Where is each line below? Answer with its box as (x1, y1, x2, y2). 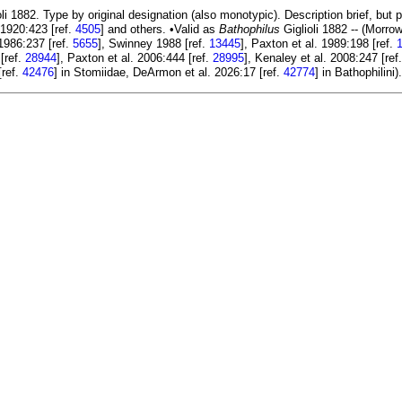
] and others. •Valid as (100, 22, 219, 37)
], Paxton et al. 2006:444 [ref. (57, 51, 213, 66)
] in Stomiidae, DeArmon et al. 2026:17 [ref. (54, 66, 284, 80)
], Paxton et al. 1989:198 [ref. (240, 37, 397, 51)
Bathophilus (219, 22, 280, 37)
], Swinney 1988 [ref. (98, 37, 209, 51)
